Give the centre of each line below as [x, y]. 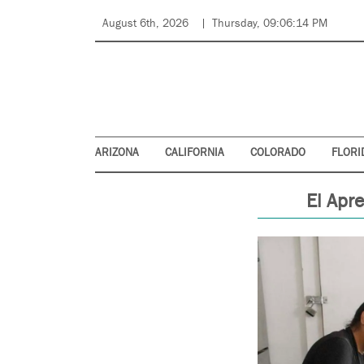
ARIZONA [117, 153]
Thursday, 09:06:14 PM [270, 24]
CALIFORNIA [195, 153]
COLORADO [278, 153]
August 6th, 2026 [145, 24]
